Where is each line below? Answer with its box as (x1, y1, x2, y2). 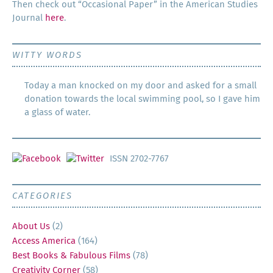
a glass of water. (24, 108, 90, 118)
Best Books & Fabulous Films (12, 251, 130, 261)
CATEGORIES (12, 191, 73, 201)
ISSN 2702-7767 (107, 154, 169, 164)
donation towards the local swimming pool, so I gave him (24, 94, 260, 104)
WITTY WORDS (12, 51, 82, 60)
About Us (12, 222, 50, 232)
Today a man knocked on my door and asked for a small (24, 81, 257, 91)
